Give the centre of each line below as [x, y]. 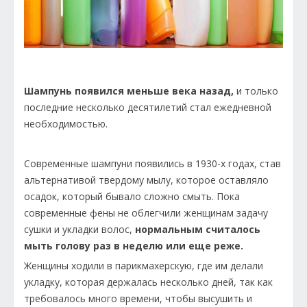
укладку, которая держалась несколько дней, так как [148, 282]
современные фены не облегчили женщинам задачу [146, 213]
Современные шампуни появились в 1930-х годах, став [152, 163]
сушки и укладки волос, [79, 229]
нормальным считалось [198, 229]
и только [256, 91]
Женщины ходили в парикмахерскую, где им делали [144, 266]
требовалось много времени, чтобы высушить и [138, 298]
